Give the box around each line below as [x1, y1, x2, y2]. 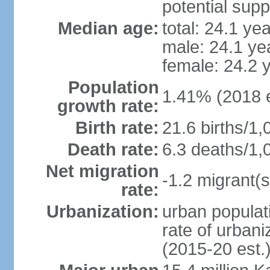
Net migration [45, 162, 159, 181]
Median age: [57, 19, 159, 38]
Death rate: [67, 140, 159, 159]
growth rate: [57, 96, 159, 116]
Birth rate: [75, 118, 159, 137]
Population [67, 78, 159, 97]
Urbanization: [46, 202, 159, 221]
